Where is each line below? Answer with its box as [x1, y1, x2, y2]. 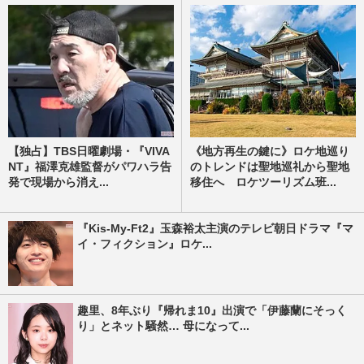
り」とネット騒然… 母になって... [77, 318, 249, 332]
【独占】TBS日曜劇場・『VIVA [8, 144, 170, 158]
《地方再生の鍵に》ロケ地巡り [190, 144, 349, 158]
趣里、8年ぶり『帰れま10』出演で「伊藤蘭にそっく [77, 303, 347, 317]
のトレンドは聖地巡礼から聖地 [190, 159, 349, 173]
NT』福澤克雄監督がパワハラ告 [8, 159, 171, 173]
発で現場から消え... [8, 175, 109, 188]
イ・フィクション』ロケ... [77, 236, 212, 250]
